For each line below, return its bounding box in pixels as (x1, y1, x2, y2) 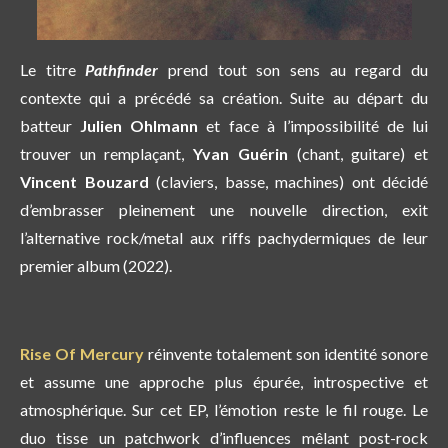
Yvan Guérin (193, 144, 288, 164)
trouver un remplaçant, (20, 144, 194, 164)
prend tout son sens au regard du (158, 60, 429, 80)
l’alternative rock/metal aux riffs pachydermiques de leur (20, 228, 428, 248)
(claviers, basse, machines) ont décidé (148, 172, 428, 192)
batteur (20, 116, 72, 136)
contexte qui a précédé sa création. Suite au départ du (20, 88, 428, 108)
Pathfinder (85, 60, 159, 80)
